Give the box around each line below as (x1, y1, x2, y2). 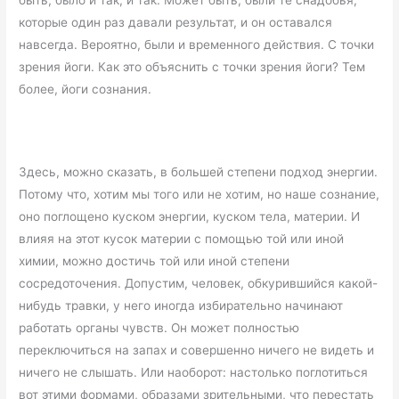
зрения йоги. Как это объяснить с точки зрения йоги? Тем (19, 59, 366, 74)
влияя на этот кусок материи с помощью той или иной (19, 232, 345, 247)
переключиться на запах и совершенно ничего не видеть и (19, 343, 375, 358)
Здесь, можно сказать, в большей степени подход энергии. (19, 165, 379, 180)
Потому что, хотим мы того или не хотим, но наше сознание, (19, 187, 380, 202)
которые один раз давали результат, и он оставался (19, 14, 333, 29)
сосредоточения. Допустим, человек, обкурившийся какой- (19, 276, 379, 291)
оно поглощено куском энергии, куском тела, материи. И (19, 209, 361, 224)
